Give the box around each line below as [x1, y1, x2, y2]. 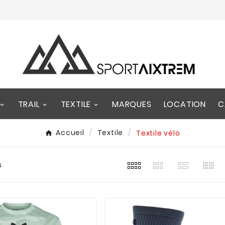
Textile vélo [136, 128, 180, 138]
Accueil [56, 128, 84, 138]
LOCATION [163, 98, 206, 110]
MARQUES [111, 98, 152, 110]
